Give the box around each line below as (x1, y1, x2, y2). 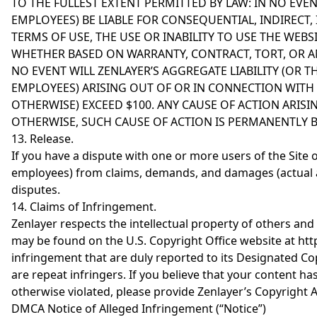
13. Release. (11, 131, 74, 146)
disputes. (11, 182, 60, 197)
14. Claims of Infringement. (11, 199, 156, 214)
